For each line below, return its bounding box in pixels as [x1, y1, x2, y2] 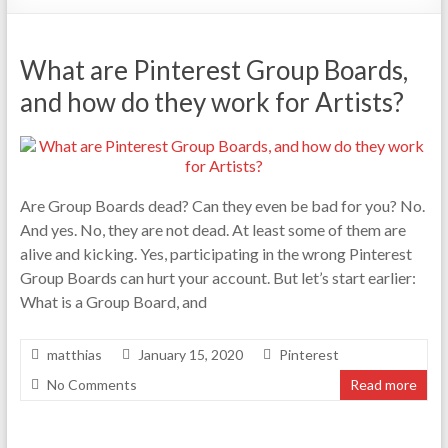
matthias [46, 346, 102, 363]
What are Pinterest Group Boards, [19, 54, 408, 86]
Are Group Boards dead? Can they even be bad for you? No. [19, 196, 425, 215]
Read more [350, 376, 418, 393]
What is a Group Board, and [19, 292, 207, 311]
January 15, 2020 [137, 346, 243, 363]
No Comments [46, 376, 137, 393]
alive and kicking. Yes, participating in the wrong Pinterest [19, 244, 412, 263]
